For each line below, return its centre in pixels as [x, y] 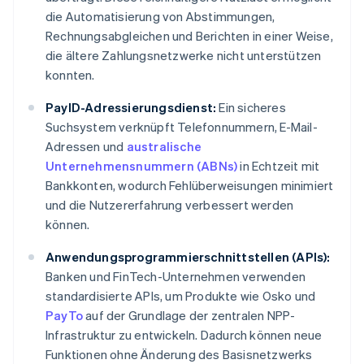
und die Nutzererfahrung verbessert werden [170, 205]
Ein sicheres [251, 108]
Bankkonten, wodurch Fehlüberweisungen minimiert [190, 186]
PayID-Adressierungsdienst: [131, 108]
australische [164, 147]
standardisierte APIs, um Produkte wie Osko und [181, 296]
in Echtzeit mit [279, 166]
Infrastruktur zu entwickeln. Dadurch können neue [184, 335]
